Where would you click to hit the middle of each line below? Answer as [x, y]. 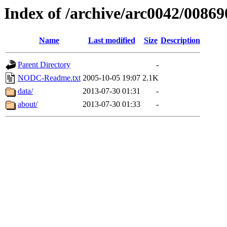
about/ [28, 104]
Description [180, 41]
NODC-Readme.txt [49, 78]
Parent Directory [44, 65]
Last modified [111, 41]
